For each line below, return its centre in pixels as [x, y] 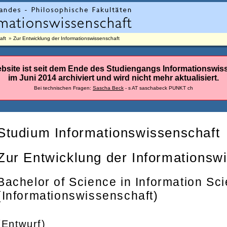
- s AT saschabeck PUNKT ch [158, 88]
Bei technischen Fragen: [63, 88]
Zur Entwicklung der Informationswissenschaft [66, 38]
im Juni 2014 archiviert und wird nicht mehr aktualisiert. [113, 78]
